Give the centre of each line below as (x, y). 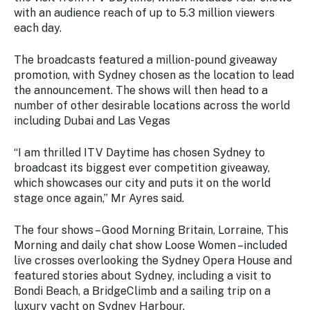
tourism (64, 61)
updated (66, 19)
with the (65, 33)
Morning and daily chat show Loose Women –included (151, 245)
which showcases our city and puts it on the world (142, 183)
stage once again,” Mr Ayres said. (99, 198)
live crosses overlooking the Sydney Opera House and (153, 261)
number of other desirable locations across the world (152, 106)
